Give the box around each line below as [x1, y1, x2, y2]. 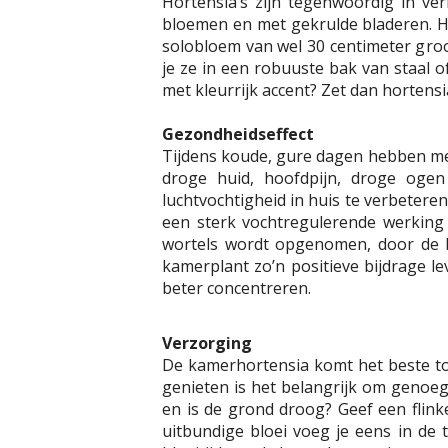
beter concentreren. [162, 276, 311, 299]
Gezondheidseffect [162, 122, 314, 145]
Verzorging [162, 331, 252, 354]
